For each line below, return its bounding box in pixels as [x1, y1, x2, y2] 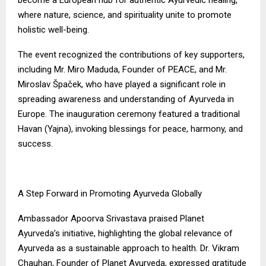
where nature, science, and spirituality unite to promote [18, 9, 232, 20]
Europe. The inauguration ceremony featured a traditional [18, 108, 240, 119]
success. [18, 138, 53, 149]
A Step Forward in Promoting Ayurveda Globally [18, 188, 202, 199]
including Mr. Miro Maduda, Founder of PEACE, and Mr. [18, 64, 227, 75]
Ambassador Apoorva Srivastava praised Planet [18, 213, 204, 224]
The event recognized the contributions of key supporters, [18, 49, 245, 60]
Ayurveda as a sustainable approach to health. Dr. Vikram [18, 242, 239, 254]
